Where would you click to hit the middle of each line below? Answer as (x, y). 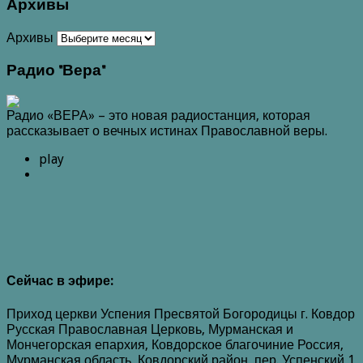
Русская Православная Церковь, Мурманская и (150, 329)
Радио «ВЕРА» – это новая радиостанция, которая (158, 116)
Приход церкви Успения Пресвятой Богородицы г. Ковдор (181, 314)
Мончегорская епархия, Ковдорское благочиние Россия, (175, 344)
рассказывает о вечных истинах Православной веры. (167, 131)
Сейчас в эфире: (60, 281)
